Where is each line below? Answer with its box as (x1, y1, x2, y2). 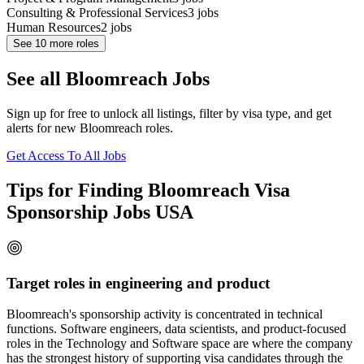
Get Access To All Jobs (6, 149, 126, 163)
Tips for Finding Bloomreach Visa (6, 180, 290, 201)
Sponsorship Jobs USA (6, 201, 193, 223)
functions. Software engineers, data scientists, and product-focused (6, 322, 346, 336)
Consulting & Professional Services (6, 6, 188, 20)
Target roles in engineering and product (6, 274, 270, 292)
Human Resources (6, 20, 101, 35)
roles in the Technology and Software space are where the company (6, 336, 353, 351)
